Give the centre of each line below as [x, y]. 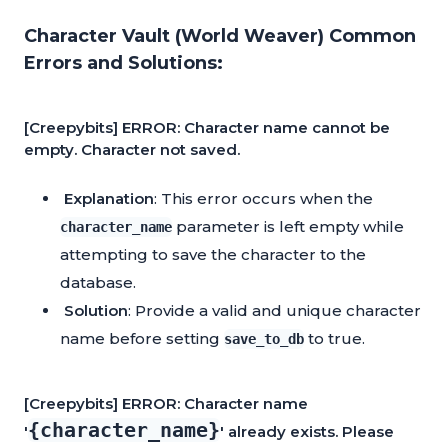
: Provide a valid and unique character [274, 311]
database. [98, 283]
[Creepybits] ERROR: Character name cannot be [207, 128]
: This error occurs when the [263, 199]
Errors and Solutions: [123, 63]
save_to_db [264, 339]
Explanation [109, 199]
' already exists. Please [307, 432]
